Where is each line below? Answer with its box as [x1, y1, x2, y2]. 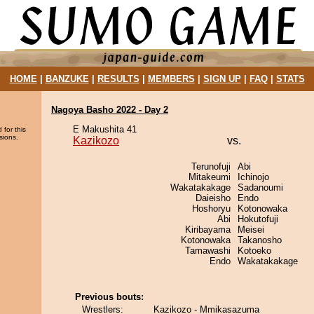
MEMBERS [147, 74, 195, 84]
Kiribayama [185, 224, 231, 235]
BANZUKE [45, 74, 89, 84]
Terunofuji [191, 161, 231, 172]
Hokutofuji [238, 214, 278, 224]
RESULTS [97, 74, 139, 84]
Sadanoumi [238, 182, 283, 193]
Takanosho [238, 235, 282, 245]
